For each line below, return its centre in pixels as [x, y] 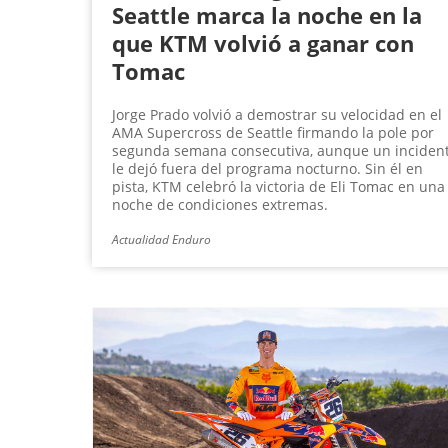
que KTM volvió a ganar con [263, 43]
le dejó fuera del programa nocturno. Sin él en [267, 169]
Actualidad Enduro [161, 240]
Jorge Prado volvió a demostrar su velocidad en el [277, 115]
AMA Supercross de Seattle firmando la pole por [273, 133]
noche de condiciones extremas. [220, 205]
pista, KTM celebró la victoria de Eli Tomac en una [278, 187]
